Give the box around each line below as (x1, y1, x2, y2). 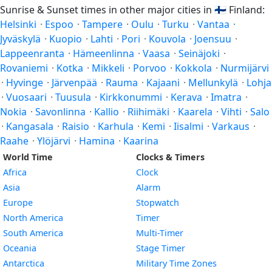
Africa (3, 166, 27, 178)
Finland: (226, 3, 265, 16)
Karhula (98, 120, 134, 133)
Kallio (94, 105, 119, 118)
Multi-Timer (136, 227, 183, 239)
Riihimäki (127, 105, 169, 118)
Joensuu (194, 32, 231, 46)
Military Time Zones (136, 257, 217, 269)
